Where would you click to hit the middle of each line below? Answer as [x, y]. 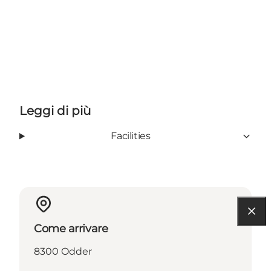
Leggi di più [55, 111]
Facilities [131, 136]
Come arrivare [71, 229]
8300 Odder [63, 252]
